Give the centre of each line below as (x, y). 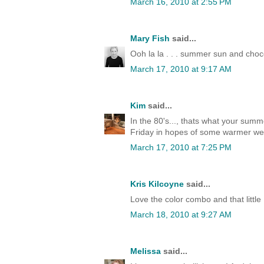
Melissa (146, 251)
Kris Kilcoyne (157, 184)
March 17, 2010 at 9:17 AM (181, 69)
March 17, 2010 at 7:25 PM (181, 148)
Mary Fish (150, 39)
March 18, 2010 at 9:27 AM (181, 215)
